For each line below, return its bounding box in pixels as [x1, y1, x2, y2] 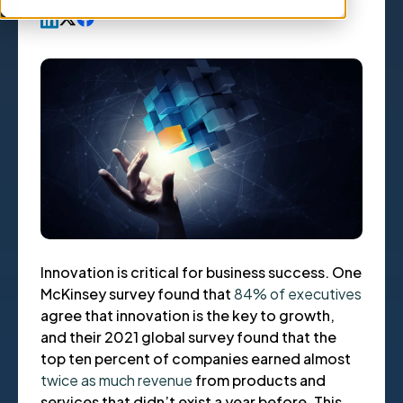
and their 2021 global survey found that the [40, 327, 336, 347]
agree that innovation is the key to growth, [40, 306, 335, 326]
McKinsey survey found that [40, 284, 234, 304]
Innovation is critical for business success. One [40, 263, 362, 282]
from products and [193, 371, 326, 390]
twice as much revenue [40, 371, 193, 390]
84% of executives [234, 284, 362, 304]
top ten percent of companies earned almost [40, 349, 351, 369]
